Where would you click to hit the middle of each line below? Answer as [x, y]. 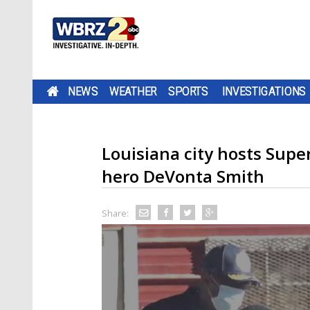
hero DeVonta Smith [183, 176]
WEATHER [133, 91]
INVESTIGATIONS [264, 91]
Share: [115, 213]
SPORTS [188, 91]
